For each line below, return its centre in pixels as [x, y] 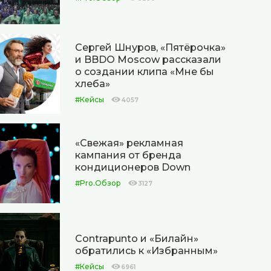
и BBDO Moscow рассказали [149, 59]
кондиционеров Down [133, 167]
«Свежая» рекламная [129, 143]
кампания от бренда [129, 155]
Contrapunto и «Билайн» [137, 238]
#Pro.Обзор [98, 183]
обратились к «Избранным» [147, 250]
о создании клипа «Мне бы [145, 71]
